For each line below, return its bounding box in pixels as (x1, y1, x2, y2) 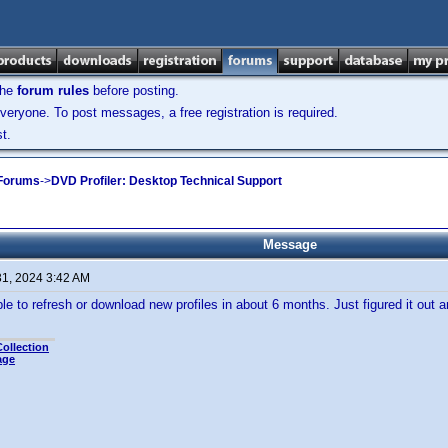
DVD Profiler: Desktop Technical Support (51, 173, 282, 188)
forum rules (17, 83, 89, 98)
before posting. (89, 83, 179, 98)
